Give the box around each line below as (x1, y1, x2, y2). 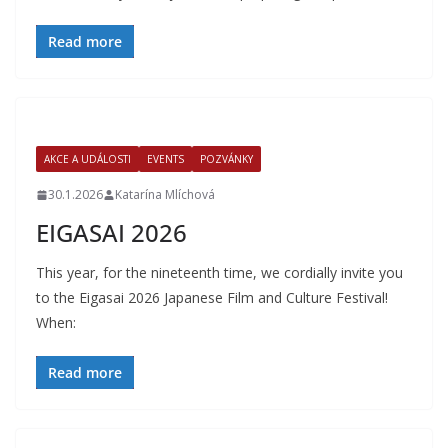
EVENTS (147, 152, 184, 166)
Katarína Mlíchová (115, 186, 215, 203)
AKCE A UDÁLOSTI (44, 152, 131, 166)
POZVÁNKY (200, 152, 253, 166)
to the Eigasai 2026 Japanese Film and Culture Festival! (36, 288, 388, 307)
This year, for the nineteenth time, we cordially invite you (36, 263, 403, 282)
